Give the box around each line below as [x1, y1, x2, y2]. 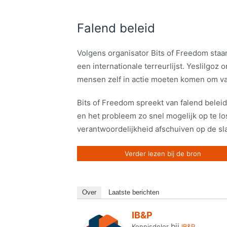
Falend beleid [77, 21, 155, 36]
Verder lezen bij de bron [125, 149, 202, 158]
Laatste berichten [108, 188, 159, 197]
